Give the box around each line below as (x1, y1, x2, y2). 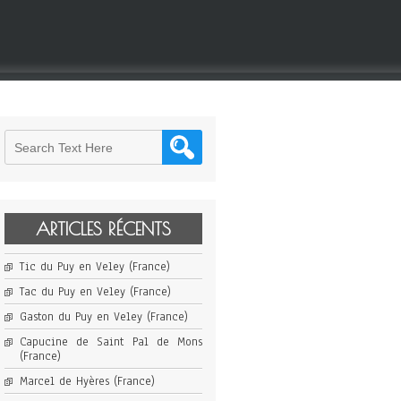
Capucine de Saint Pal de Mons (19, 334, 202, 350)
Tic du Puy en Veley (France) (19, 259, 170, 275)
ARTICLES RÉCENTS (35, 218, 171, 239)
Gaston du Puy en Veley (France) (19, 309, 188, 325)
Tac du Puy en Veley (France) (19, 284, 171, 300)
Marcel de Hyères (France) (19, 373, 155, 389)
